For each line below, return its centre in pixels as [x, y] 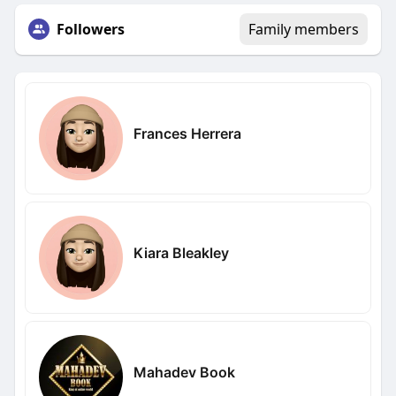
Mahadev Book [184, 372]
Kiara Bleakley [181, 252]
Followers [90, 30]
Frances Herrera [187, 133]
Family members [304, 30]
